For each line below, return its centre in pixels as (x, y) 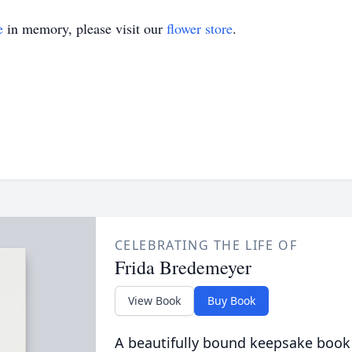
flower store (200, 28)
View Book (154, 301)
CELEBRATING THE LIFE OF (206, 245)
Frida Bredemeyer (183, 267)
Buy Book (231, 301)
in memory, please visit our (85, 28)
